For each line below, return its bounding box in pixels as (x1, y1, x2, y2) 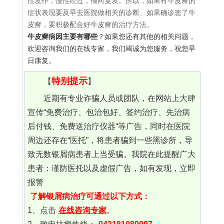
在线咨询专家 (58, 206, 106, 215)
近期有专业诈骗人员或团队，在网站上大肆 (43, 94, 195, 103)
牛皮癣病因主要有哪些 (27, 32, 97, 41)
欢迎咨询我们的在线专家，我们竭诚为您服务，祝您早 (27, 44, 195, 53)
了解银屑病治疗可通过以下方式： (29, 192, 150, 201)
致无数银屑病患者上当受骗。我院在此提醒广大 (27, 150, 195, 159)
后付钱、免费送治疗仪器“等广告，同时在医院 (27, 122, 190, 131)
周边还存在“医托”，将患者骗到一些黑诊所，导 (27, 136, 192, 145)
